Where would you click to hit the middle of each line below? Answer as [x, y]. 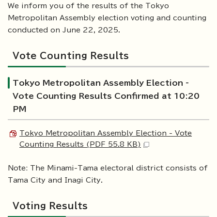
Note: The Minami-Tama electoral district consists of [108, 168]
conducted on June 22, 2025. [64, 30]
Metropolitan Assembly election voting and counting [107, 18]
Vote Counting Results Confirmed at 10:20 [106, 96]
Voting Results [50, 206]
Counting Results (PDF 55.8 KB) [80, 145]
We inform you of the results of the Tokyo [88, 6]
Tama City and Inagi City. [55, 180]
